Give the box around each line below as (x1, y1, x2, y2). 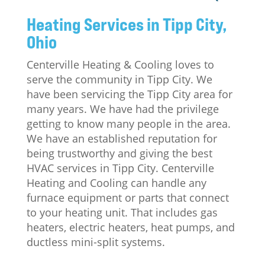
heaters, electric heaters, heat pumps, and (26, 220, 235, 234)
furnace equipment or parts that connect (26, 190, 229, 205)
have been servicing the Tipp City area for (26, 87, 232, 101)
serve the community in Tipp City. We (26, 72, 212, 86)
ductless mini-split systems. (26, 235, 165, 249)
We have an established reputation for (26, 131, 217, 146)
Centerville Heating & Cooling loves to (26, 57, 214, 72)
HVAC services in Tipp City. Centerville (26, 161, 214, 175)
